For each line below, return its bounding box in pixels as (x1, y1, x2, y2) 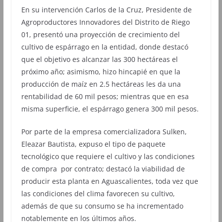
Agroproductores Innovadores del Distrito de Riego (21, 17, 190, 27)
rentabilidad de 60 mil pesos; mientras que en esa (21, 91, 189, 101)
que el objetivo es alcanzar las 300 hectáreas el (21, 54, 178, 64)
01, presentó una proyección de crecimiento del (21, 29, 180, 39)
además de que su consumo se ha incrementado (21, 201, 183, 211)
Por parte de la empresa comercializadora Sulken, (21, 126, 187, 136)
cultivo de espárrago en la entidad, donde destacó (21, 42, 188, 52)
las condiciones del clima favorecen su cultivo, (21, 188, 175, 198)
